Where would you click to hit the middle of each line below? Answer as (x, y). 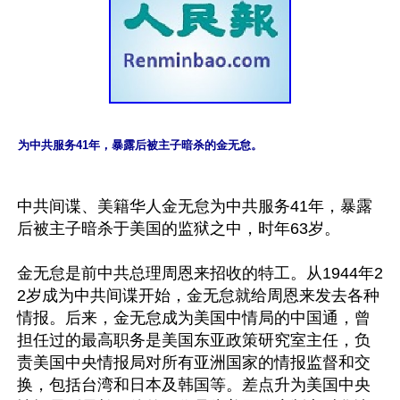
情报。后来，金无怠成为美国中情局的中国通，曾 (194, 317)
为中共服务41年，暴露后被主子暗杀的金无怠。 (140, 145)
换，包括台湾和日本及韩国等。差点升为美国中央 (194, 384)
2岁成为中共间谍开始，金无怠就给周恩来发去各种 (198, 295)
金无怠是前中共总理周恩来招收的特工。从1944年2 (200, 273)
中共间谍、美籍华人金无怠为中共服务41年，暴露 (195, 206)
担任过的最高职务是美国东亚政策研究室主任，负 (194, 340)
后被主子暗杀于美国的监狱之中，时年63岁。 (179, 228)
